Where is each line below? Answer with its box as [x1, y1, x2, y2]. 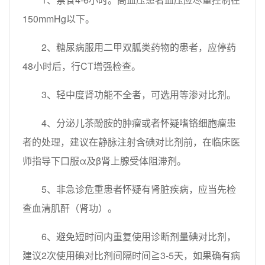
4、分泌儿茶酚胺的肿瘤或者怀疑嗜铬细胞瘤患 [41, 115, 236, 130]
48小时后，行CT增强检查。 [22, 59, 141, 73]
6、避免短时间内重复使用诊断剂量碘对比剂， [41, 229, 236, 243]
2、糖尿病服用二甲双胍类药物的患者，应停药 [41, 40, 236, 54]
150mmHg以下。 [22, 11, 95, 25]
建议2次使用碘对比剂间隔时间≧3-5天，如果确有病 [22, 248, 240, 262]
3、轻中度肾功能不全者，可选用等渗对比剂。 [41, 87, 236, 101]
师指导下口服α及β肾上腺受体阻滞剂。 [22, 153, 186, 167]
